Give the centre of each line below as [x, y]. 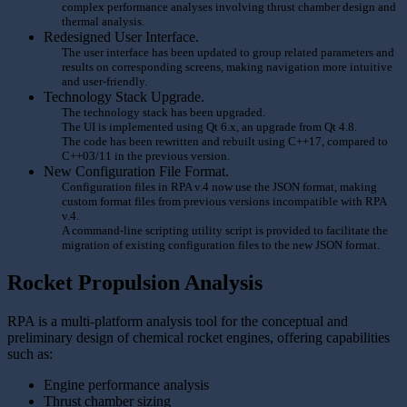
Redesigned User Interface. [121, 37]
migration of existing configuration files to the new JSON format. [221, 245]
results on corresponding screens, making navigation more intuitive [227, 67]
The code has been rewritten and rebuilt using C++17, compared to [225, 142]
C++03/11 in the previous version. [146, 156]
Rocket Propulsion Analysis [135, 283]
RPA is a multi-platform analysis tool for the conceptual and [178, 321]
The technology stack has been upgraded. [164, 113]
